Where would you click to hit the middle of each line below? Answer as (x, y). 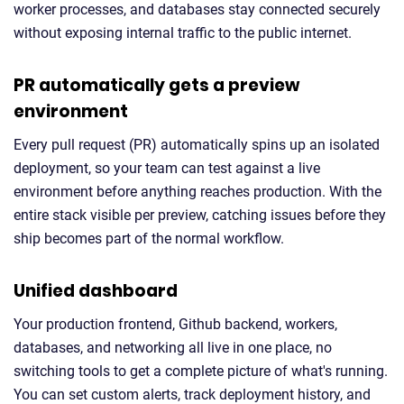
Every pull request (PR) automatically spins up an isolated (197, 145)
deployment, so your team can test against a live (167, 168)
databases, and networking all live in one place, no (173, 348)
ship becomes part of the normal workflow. (149, 239)
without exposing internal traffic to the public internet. (183, 33)
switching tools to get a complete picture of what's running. (201, 371)
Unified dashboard (96, 291)
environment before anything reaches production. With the (197, 192)
